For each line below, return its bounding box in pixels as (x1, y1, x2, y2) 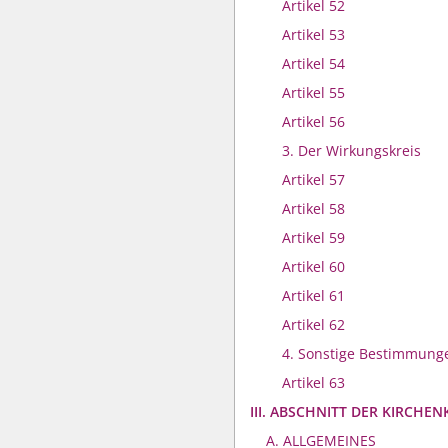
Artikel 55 (282, 83, 345, 102)
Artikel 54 (282, 54, 345, 73)
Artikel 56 (282, 112, 345, 131)
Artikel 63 (282, 373, 345, 392)
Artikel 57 (282, 170, 345, 189)
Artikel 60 (282, 257, 345, 276)
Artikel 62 (282, 315, 345, 334)
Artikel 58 (282, 199, 345, 218)
